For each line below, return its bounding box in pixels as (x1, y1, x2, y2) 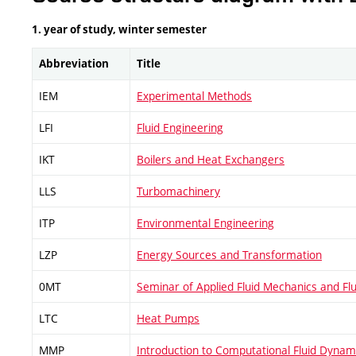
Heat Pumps (137, 311, 199, 327)
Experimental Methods (137, 88, 252, 104)
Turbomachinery (137, 184, 220, 199)
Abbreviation (39, 56, 109, 72)
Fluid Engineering (137, 120, 223, 136)
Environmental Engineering (137, 215, 274, 231)
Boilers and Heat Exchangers (137, 152, 284, 168)
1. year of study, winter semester (32, 22, 207, 37)
